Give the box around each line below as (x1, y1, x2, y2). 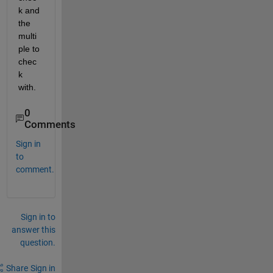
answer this (11, 224, 55, 235)
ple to (18, 44, 40, 54)
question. (19, 237, 55, 247)
